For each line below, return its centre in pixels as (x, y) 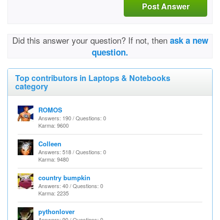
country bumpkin (64, 178)
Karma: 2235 (54, 193)
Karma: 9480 (54, 159)
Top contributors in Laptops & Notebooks (93, 78)
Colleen (50, 144)
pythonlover (56, 211)
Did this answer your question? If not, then (91, 40)
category (32, 86)
